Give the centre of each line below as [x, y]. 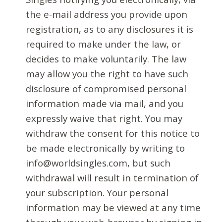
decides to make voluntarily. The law [106, 59]
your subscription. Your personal [97, 193]
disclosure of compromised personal [106, 89]
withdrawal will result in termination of [112, 178]
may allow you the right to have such [107, 74]
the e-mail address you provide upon [107, 14]
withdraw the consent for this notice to [113, 133]
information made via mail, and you [105, 104]
